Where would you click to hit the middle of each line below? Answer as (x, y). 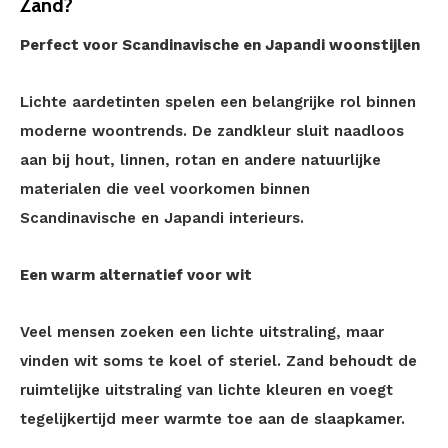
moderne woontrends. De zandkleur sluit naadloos (212, 131)
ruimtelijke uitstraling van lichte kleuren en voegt (206, 390)
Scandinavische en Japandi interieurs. (162, 218)
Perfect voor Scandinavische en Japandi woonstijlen (220, 45)
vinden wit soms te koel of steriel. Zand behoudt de (218, 361)
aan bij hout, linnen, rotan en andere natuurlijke (200, 160)
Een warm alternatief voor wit (136, 275)
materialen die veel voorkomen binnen (165, 189)
